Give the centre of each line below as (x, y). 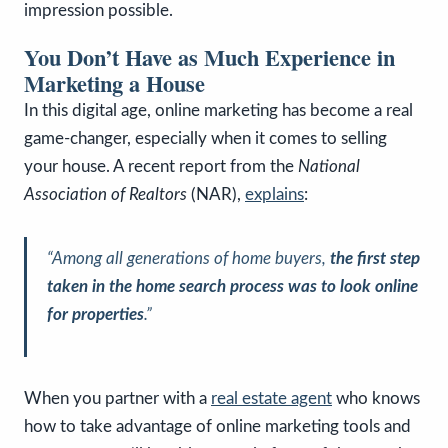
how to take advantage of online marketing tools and (217, 426)
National (329, 166)
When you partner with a (117, 398)
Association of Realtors (105, 194)
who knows (376, 398)
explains (274, 194)
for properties (95, 314)
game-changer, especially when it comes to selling (205, 138)
